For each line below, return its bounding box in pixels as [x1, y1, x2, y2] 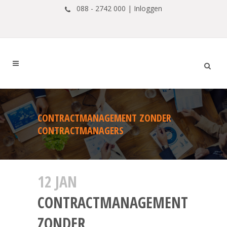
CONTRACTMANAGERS [37, 124, 124, 137]
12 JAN [37, 171, 77, 192]
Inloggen [134, 4, 162, 13]
